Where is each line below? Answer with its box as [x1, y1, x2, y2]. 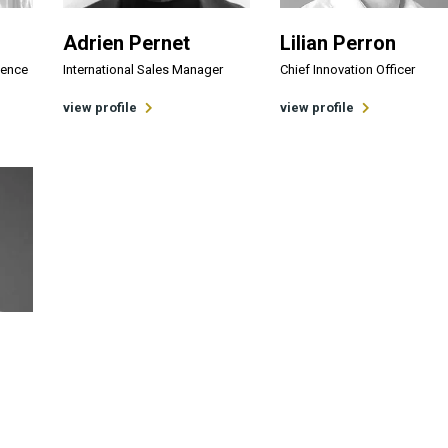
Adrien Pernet [63, 30, 191, 55]
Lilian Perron [279, 30, 396, 55]
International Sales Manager [63, 61, 224, 77]
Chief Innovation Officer [279, 61, 415, 77]
